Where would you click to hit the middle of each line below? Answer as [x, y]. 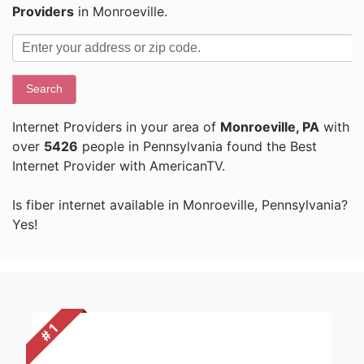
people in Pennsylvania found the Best [197, 147]
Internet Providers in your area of [116, 127]
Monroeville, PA [270, 127]
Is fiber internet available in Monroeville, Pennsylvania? [180, 205]
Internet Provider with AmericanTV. [119, 166]
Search [44, 89]
